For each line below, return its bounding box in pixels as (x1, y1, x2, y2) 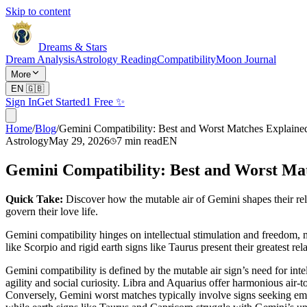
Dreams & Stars (38, 41, 107, 53)
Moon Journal (216, 53, 276, 65)
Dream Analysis (5, 53, 75, 65)
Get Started (37, 96, 86, 108)
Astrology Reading (75, 53, 157, 65)
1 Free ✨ (86, 96, 125, 108)
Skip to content (5, 5, 71, 17)
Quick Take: (5, 193, 63, 205)
